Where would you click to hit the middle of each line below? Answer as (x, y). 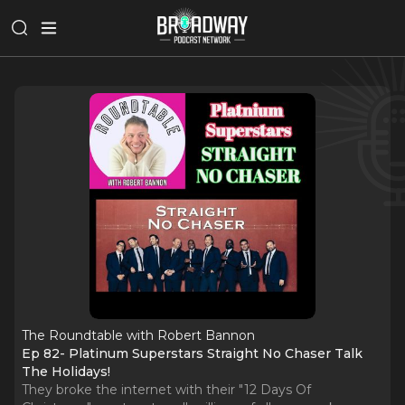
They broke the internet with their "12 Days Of (166, 390)
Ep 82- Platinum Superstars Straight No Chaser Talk (192, 353)
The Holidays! (66, 372)
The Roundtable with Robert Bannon (138, 335)
